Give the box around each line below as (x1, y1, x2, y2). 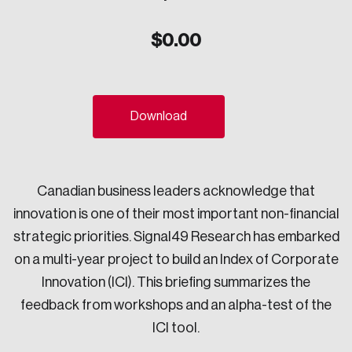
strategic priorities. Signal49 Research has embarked (13, 229, 339, 244)
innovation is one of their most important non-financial (13, 207, 339, 221)
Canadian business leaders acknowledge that (37, 184, 315, 198)
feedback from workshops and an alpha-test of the (20, 298, 332, 312)
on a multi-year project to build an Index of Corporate (13, 252, 339, 266)
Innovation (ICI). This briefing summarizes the (42, 275, 310, 289)
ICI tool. (152, 321, 200, 335)
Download (130, 110, 187, 123)
